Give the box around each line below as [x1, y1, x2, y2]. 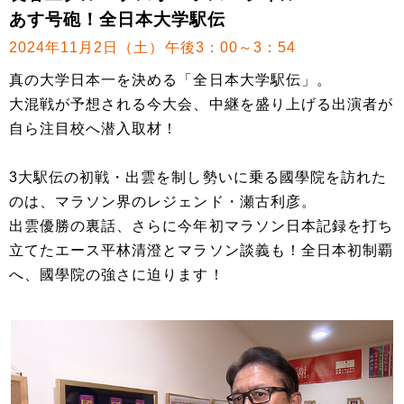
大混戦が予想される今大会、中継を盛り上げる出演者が [9, 96, 394, 113]
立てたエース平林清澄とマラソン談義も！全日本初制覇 [9, 243, 393, 259]
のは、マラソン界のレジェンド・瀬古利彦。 [9, 194, 317, 210]
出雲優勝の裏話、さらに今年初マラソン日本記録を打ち [9, 218, 394, 234]
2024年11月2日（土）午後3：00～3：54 [9, 40, 296, 56]
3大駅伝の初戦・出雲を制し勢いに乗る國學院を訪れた [9, 170, 388, 186]
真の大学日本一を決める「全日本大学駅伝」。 [9, 72, 332, 88]
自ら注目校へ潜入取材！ [9, 121, 179, 137]
